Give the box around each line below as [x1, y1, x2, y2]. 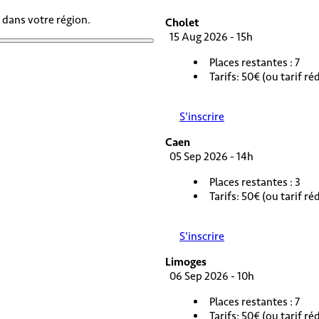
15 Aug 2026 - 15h [165, 29, 253, 44]
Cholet [165, 15, 199, 30]
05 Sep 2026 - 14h [165, 149, 253, 164]
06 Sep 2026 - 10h [165, 268, 254, 283]
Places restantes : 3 [209, 174, 300, 189]
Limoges [165, 254, 206, 269]
